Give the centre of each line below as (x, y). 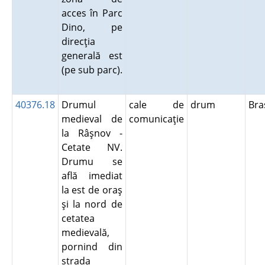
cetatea (78, 218)
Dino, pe (92, 27)
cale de (156, 105)
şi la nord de (92, 204)
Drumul (78, 105)
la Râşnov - (92, 133)
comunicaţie (156, 119)
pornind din (92, 247)
